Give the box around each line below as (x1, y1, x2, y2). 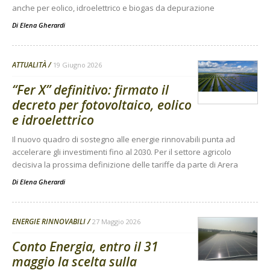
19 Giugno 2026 (53, 60, 102, 70)
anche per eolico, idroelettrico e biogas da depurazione (12, 2, 215, 14)
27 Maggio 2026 (92, 217, 140, 227)
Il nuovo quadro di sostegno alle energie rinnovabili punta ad (12, 134, 235, 145)
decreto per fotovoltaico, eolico (12, 96, 192, 114)
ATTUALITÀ (12, 60, 46, 71)
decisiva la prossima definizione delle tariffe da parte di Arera (12, 159, 238, 171)
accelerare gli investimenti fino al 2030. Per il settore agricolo (12, 146, 231, 158)
